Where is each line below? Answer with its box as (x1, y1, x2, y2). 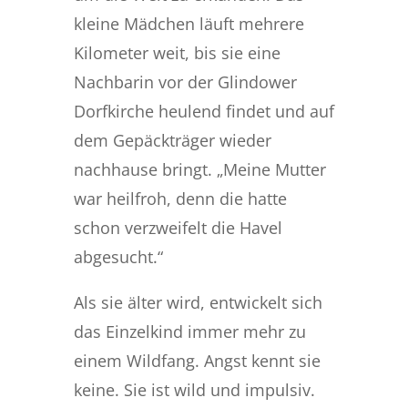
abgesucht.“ (73, 246, 163, 268)
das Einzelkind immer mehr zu (73, 321, 306, 342)
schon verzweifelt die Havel (73, 217, 282, 239)
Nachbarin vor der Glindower (73, 71, 297, 93)
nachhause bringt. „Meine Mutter (73, 158, 326, 180)
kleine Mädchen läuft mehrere (73, 13, 304, 35)
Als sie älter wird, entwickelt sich (73, 291, 322, 313)
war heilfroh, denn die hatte (73, 188, 287, 209)
